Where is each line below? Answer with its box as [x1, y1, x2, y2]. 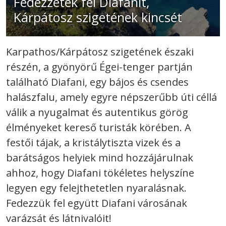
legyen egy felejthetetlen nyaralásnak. [6, 181, 187, 195]
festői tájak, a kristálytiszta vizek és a [6, 135, 181, 149]
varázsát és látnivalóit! [6, 211, 111, 225]
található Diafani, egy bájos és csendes [6, 75, 189, 89]
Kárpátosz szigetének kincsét [14, 8, 183, 26]
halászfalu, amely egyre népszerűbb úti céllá [6, 90, 217, 104]
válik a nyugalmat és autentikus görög [6, 105, 188, 119]
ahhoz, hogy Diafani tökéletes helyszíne [6, 165, 194, 180]
